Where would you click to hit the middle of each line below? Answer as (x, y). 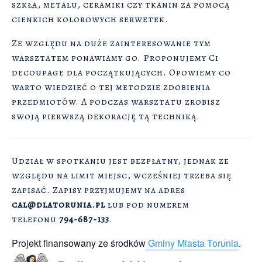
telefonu (35, 220)
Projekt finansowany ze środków (79, 243)
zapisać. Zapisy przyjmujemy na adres (99, 190)
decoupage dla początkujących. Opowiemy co (121, 73)
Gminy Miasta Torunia (192, 243)
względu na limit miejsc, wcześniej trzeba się (122, 176)
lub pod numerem (147, 205)
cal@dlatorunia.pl (58, 205)
